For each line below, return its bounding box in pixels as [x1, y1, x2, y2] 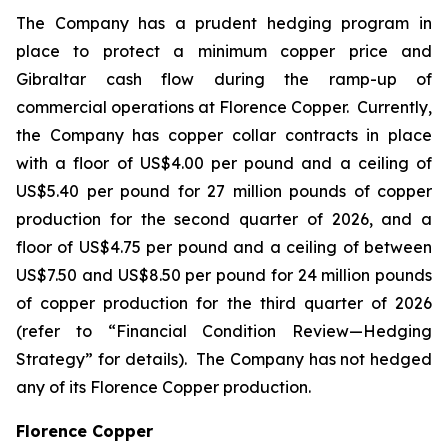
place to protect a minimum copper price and [16, 41, 432, 61]
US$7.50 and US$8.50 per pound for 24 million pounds [16, 265, 432, 285]
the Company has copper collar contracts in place [16, 125, 432, 145]
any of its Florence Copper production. [16, 377, 311, 397]
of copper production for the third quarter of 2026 [16, 293, 432, 313]
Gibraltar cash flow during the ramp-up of [16, 69, 432, 89]
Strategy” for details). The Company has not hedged [16, 349, 432, 369]
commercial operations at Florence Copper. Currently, [16, 97, 432, 117]
